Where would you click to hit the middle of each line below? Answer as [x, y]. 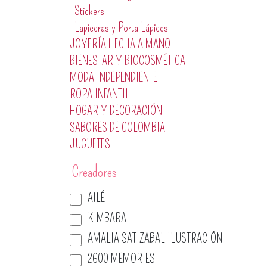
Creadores [94, 172]
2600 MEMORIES [121, 259]
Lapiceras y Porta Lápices [121, 27]
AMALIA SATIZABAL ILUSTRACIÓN [155, 238]
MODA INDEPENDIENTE [114, 77]
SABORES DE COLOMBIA [117, 128]
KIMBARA [107, 218]
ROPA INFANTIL [100, 94]
